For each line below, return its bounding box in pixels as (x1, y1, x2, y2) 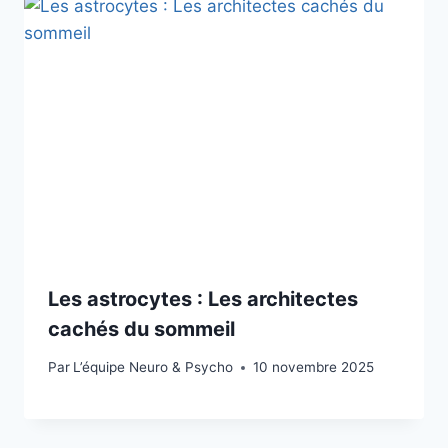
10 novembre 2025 (253, 359, 375, 376)
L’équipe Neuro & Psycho (73, 359, 234, 376)
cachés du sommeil (48, 316, 235, 341)
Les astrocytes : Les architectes (48, 286, 358, 311)
